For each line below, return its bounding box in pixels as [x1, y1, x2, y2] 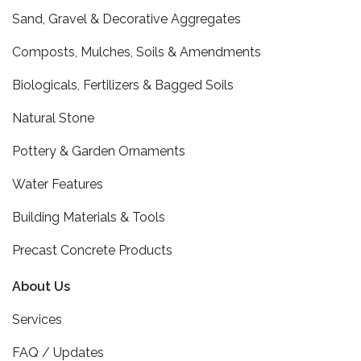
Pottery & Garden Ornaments [12, 143, 185, 159]
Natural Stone [12, 110, 94, 126]
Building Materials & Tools [12, 210, 165, 225]
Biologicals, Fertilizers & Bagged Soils [12, 77, 234, 93]
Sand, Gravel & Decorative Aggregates [12, 11, 241, 27]
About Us [12, 279, 70, 294]
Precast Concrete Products [12, 243, 172, 258]
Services [12, 312, 62, 327]
